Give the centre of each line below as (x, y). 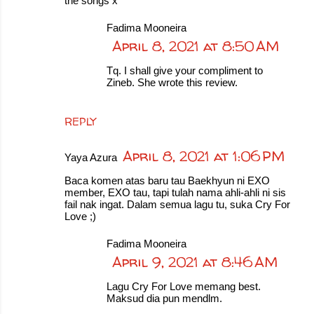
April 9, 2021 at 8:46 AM (195, 262)
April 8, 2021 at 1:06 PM (204, 156)
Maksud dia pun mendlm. (164, 298)
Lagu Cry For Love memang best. (184, 286)
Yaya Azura (91, 157)
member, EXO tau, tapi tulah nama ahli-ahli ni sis (175, 192)
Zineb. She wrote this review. (172, 82)
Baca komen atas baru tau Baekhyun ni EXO (167, 180)
